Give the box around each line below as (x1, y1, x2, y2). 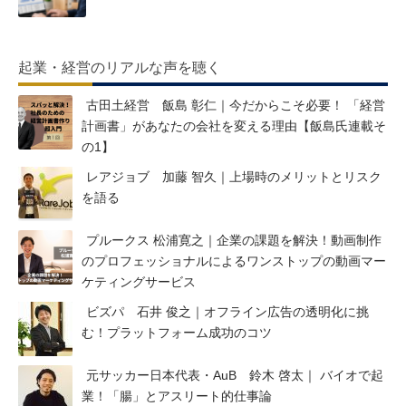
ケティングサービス (82, 274, 196, 289)
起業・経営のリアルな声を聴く (18, 59, 221, 75)
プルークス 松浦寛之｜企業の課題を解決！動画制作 (86, 232, 382, 247)
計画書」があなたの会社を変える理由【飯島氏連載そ (82, 118, 386, 133)
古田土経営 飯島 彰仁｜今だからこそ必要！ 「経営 (86, 97, 385, 112)
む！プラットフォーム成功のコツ (82, 324, 272, 340)
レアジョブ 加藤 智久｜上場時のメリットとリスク (86, 169, 382, 184)
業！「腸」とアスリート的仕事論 (82, 388, 272, 403)
